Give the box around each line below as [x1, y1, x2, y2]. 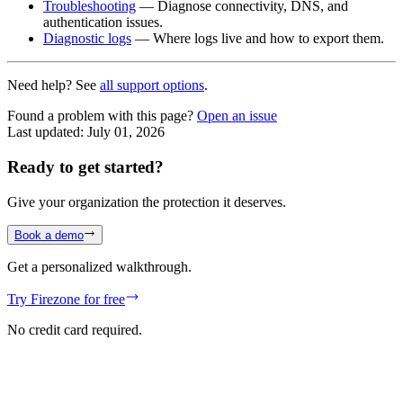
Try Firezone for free [7, 291, 125, 308]
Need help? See [7, 77, 96, 94]
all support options [100, 77, 204, 94]
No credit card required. [7, 322, 142, 338]
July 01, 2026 [87, 124, 165, 140]
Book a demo [14, 228, 84, 243]
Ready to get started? [7, 157, 164, 177]
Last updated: [7, 124, 87, 140]
